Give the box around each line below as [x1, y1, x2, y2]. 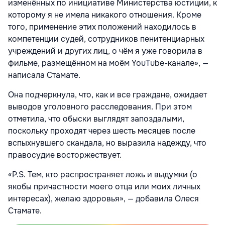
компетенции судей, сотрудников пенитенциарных [8, 34, 204, 45]
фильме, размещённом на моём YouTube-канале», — [8, 58, 208, 69]
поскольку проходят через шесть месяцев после [8, 126, 195, 137]
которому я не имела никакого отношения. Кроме [8, 10, 201, 21]
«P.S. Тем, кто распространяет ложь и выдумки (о [8, 169, 197, 180]
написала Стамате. [8, 70, 80, 81]
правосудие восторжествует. [8, 150, 122, 161]
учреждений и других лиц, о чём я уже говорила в [8, 46, 202, 57]
